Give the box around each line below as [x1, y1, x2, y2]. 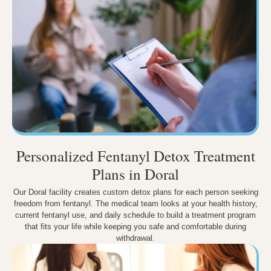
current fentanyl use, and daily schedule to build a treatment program [15, 210, 256, 220]
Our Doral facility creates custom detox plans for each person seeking [13, 187, 258, 197]
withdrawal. [116, 233, 155, 243]
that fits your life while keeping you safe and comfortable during [25, 221, 246, 231]
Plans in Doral [92, 163, 179, 184]
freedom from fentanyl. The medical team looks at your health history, [13, 198, 258, 208]
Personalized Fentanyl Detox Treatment [16, 145, 255, 166]
